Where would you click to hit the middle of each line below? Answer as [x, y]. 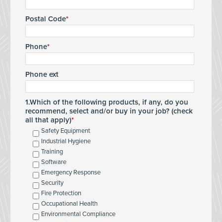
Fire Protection [61, 193]
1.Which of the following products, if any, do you [107, 102]
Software [54, 162]
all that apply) [48, 120]
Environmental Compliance [78, 214]
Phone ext [42, 74]
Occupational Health [69, 203]
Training [52, 151]
